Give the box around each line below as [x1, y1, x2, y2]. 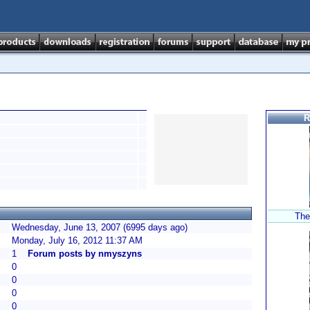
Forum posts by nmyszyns [28, 248, 142, 259]
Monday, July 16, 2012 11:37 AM [12, 235, 143, 246]
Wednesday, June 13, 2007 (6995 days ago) [12, 222, 188, 232]
